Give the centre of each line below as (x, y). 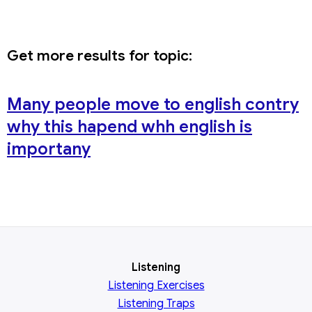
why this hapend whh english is (130, 127)
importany (49, 149)
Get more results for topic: (100, 56)
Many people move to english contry (153, 104)
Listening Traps (156, 304)
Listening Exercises (156, 286)
